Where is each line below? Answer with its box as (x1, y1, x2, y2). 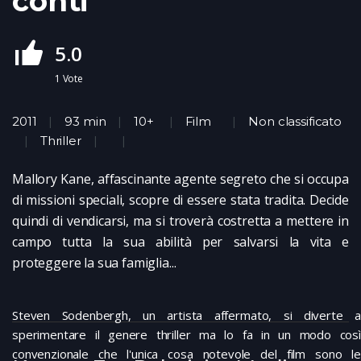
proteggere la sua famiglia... (12, 253, 176, 272)
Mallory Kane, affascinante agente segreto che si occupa (12, 169, 349, 188)
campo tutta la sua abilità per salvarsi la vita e (12, 232, 349, 251)
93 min (64, 113, 106, 129)
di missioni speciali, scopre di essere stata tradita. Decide (12, 190, 349, 209)
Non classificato (248, 113, 342, 129)
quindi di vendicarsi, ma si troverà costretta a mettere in (12, 211, 349, 230)
